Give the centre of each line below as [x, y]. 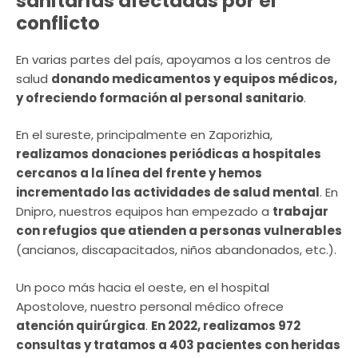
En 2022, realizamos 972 [226, 325]
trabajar [300, 212]
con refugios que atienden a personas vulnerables [179, 231]
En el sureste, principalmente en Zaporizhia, [144, 135]
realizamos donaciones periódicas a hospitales [169, 154]
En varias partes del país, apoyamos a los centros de [173, 59]
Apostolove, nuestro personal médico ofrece [150, 306]
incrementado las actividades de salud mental [168, 193]
